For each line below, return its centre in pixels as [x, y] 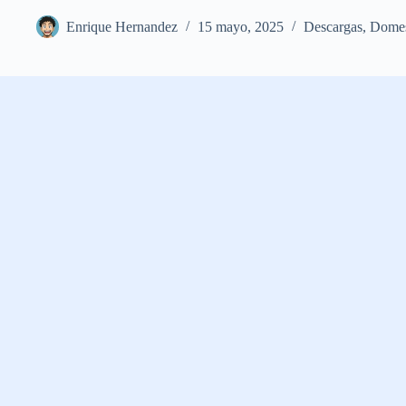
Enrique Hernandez [122, 27]
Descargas [333, 27]
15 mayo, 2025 [241, 27]
